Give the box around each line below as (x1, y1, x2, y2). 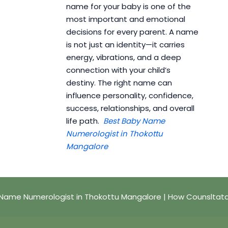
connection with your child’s (66, 65, 170, 76)
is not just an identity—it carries (66, 39, 185, 50)
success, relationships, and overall (66, 103, 194, 114)
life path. (66, 116, 103, 127)
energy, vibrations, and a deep (66, 52, 181, 63)
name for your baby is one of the (66, 1, 191, 12)
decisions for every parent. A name (66, 26, 198, 38)
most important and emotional (66, 14, 185, 25)
